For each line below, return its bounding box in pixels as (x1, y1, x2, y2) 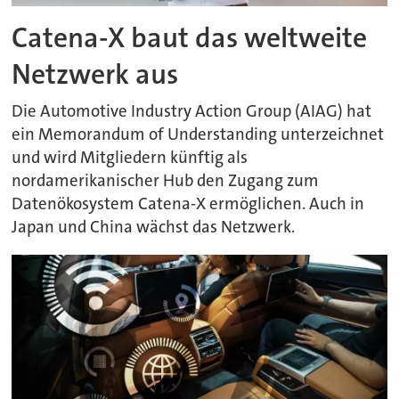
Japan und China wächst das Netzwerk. (12, 216, 296, 239)
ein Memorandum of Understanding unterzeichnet (12, 124, 385, 146)
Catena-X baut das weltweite (12, 19, 368, 56)
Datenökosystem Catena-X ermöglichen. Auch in (12, 193, 365, 216)
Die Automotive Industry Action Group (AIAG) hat (12, 101, 372, 123)
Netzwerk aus (12, 55, 179, 93)
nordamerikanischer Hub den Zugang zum (12, 170, 320, 192)
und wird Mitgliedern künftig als (12, 147, 248, 169)
